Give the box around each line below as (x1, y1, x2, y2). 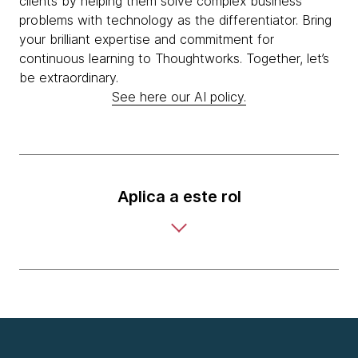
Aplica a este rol (117, 187, 241, 206)
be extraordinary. (19, 70, 118, 86)
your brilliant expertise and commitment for (19, 31, 274, 47)
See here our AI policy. (112, 89, 246, 105)
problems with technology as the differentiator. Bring (19, 12, 332, 28)
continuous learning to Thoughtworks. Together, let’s (19, 50, 329, 66)
